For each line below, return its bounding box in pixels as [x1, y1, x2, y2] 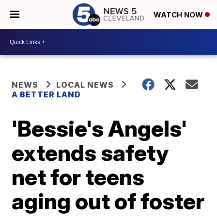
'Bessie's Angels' [12, 115, 187, 142]
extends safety [12, 139, 169, 166]
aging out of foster [12, 187, 205, 215]
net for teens [12, 163, 145, 190]
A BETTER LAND [12, 90, 81, 99]
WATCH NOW [154, 10, 205, 20]
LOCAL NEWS [56, 80, 114, 90]
